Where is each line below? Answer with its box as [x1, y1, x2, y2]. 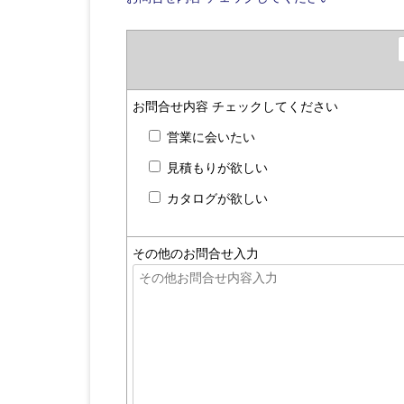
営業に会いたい [166, 130, 255, 144]
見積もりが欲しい [166, 161, 268, 175]
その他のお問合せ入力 [132, 246, 259, 261]
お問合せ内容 [132, 99, 212, 114]
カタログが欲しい [166, 191, 268, 206]
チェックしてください [211, 99, 338, 114]
